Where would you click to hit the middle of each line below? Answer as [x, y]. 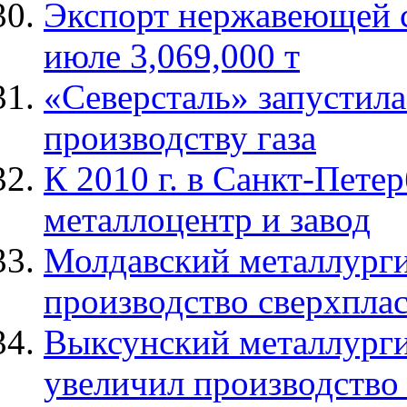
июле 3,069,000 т [172, 56]
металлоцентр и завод [207, 220]
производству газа [180, 138]
